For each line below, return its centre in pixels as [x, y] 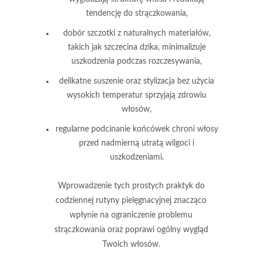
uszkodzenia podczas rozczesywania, [137, 61]
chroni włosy [194, 129]
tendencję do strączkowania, [137, 13]
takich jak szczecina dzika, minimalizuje [137, 47]
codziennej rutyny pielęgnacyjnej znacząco [131, 200]
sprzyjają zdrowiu [175, 95]
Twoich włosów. [131, 244]
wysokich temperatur [105, 95]
